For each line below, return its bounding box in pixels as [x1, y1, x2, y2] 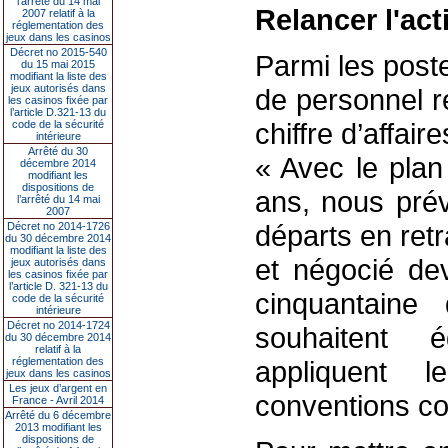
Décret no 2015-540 [9, 46, 107, 58]
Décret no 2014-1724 [6, 319, 110, 331]
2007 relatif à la [21, 7, 95, 19]
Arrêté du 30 [28, 145, 88, 157]
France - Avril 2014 [12, 394, 104, 406]
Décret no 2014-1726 [6, 220, 110, 232]
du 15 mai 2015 [21, 58, 95, 70]
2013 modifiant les [14, 421, 102, 433]
